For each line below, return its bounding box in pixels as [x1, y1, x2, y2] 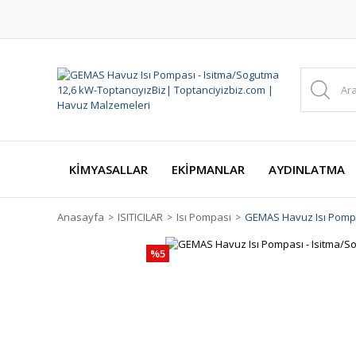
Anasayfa [57, 210, 104, 224]
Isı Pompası [176, 210, 231, 224]
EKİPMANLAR [172, 161, 245, 177]
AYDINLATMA [269, 161, 345, 177]
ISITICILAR [118, 210, 163, 224]
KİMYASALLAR [69, 161, 148, 177]
